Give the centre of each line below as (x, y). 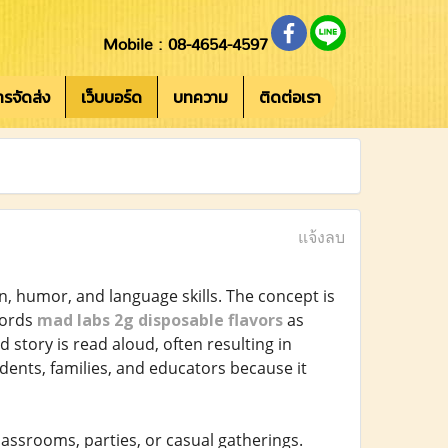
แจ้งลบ (321, 237)
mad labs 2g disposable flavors (159, 320)
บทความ (200, 97)
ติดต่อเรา (290, 97)
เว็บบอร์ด (111, 97)
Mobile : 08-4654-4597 (185, 45)
